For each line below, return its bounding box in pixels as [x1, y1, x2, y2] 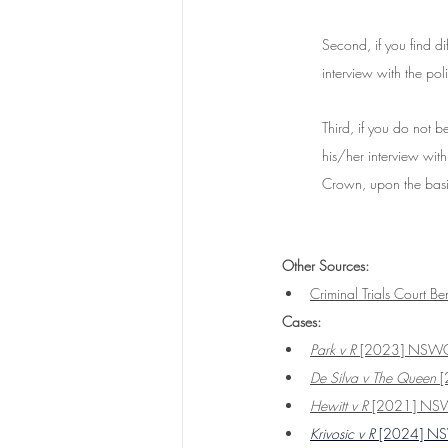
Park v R [310, 340, 356, 360]
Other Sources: [282, 256, 373, 276]
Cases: [282, 312, 321, 332]
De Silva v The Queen [310, 368, 440, 388]
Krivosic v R [310, 424, 375, 444]
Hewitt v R [310, 396, 368, 416]
